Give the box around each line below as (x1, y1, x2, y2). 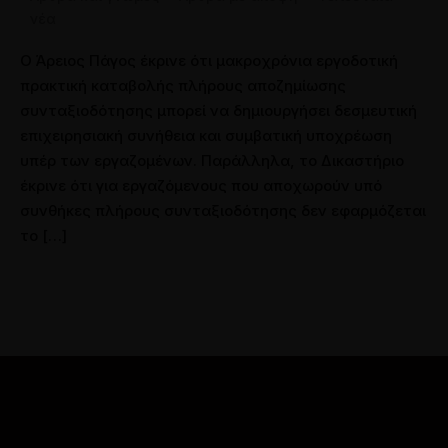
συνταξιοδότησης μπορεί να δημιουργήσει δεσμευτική (20, 101, 417, 120)
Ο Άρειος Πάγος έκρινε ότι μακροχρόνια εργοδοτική (20, 51, 398, 70)
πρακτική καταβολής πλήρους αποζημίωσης (20, 76, 346, 95)
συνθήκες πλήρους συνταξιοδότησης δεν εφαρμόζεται (20, 201, 426, 220)
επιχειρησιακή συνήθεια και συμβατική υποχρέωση (20, 126, 392, 145)
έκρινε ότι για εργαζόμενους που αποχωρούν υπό (20, 176, 382, 195)
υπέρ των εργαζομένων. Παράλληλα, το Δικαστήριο (20, 151, 404, 170)
